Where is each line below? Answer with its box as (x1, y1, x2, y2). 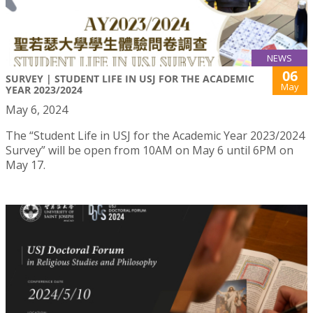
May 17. (6, 156, 45, 173)
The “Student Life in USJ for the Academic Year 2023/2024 (6, 127, 305, 143)
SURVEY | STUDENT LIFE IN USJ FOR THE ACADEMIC (6, 71, 254, 85)
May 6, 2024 (6, 101, 68, 117)
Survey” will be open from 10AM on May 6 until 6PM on (6, 142, 293, 158)
